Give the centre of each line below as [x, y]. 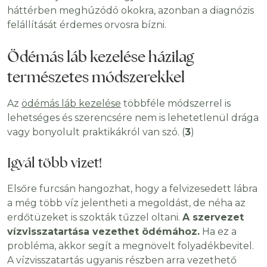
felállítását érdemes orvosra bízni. [87, 25]
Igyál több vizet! [55, 163]
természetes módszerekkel [96, 77]
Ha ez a [218, 232]
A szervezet [213, 218]
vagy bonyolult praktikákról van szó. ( [96, 132]
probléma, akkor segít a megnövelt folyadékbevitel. [131, 246]
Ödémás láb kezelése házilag [100, 57]
